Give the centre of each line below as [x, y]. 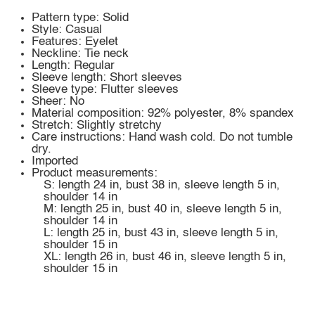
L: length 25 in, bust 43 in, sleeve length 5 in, [161, 233]
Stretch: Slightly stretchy [97, 126]
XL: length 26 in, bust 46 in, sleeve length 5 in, [165, 257]
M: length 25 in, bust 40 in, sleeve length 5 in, [162, 210]
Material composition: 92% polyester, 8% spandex [163, 114]
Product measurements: [95, 174]
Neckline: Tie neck [81, 54]
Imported [55, 162]
